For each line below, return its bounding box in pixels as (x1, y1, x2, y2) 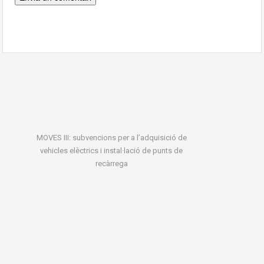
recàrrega (95, 159, 128, 168)
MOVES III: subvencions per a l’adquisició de (36, 133, 187, 142)
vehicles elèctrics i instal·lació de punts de (40, 146, 183, 155)
